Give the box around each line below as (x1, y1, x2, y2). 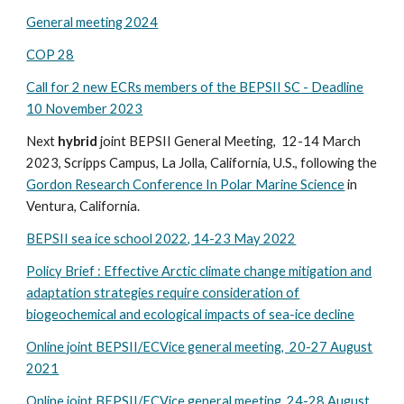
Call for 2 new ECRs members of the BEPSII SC (26, 79, 301, 95)
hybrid (58, 133, 98, 149)
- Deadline (300, 79, 364, 95)
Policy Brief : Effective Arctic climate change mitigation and (26, 263, 372, 279)
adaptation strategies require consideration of (26, 285, 300, 300)
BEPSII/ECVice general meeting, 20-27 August (96, 339, 373, 354)
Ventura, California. (26, 198, 143, 214)
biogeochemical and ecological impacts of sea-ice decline (26, 307, 355, 322)
